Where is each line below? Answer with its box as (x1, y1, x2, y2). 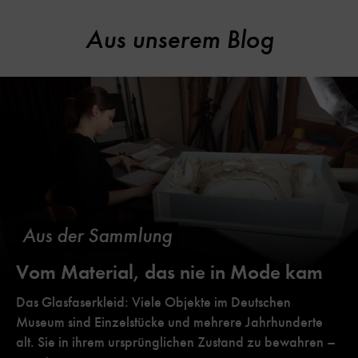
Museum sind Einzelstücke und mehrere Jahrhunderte (16, 312, 323, 331)
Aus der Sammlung (22, 222, 172, 249)
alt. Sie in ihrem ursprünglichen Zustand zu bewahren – (16, 332, 336, 351)
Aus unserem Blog (85, 22, 273, 56)
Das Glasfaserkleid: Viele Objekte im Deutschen (16, 292, 291, 311)
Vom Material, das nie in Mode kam (16, 259, 323, 284)
